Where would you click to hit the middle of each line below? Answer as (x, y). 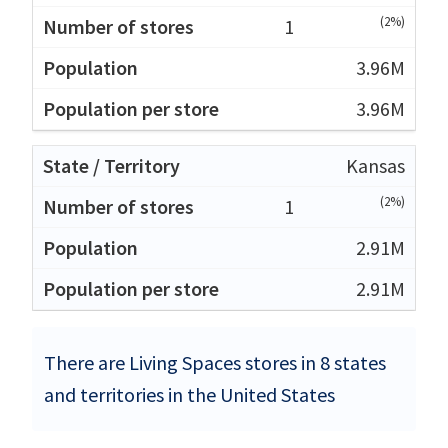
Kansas (375, 165)
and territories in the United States (189, 394)
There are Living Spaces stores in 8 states (215, 362)
